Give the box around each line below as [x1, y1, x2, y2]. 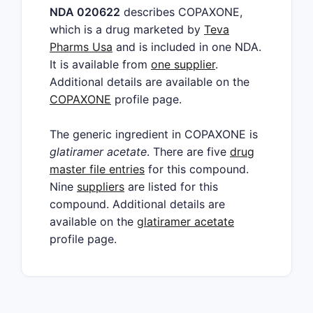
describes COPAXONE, [120, 5, 242, 19]
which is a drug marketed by [50, 22, 204, 36]
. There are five [147, 145, 230, 159]
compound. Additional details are [50, 197, 225, 211]
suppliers [77, 180, 124, 194]
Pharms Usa [50, 40, 112, 54]
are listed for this [124, 180, 218, 194]
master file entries [50, 162, 145, 176]
